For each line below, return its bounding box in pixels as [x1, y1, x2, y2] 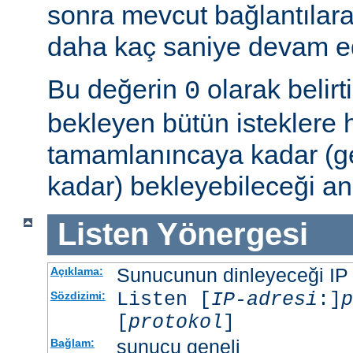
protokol [128, 310, 223, 334]
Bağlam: [50, 336, 95, 349]
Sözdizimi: [50, 288, 106, 302]
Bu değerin [47, 74, 184, 105]
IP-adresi [210, 288, 318, 311]
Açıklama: [50, 264, 103, 277]
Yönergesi [156, 217, 308, 252]
